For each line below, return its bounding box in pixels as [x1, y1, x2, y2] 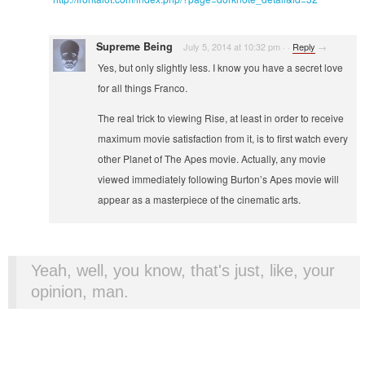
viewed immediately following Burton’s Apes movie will [98, 171, 340, 186]
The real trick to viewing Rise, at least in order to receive [98, 110, 345, 125]
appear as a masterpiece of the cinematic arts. [98, 191, 301, 206]
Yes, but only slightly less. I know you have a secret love [98, 59, 344, 74]
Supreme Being [96, 38, 174, 54]
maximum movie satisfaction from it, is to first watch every [98, 130, 349, 145]
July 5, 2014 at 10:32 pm [183, 39, 281, 53]
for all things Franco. [98, 80, 188, 95]
